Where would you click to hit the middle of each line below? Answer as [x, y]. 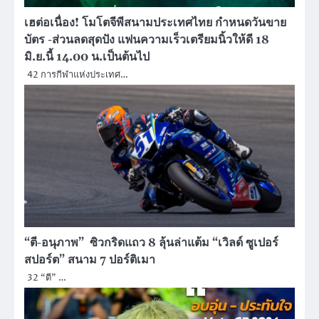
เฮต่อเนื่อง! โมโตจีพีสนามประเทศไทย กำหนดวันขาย [155, 23]
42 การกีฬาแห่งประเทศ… [78, 75]
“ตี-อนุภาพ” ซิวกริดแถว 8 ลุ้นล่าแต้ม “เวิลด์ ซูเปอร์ [151, 243]
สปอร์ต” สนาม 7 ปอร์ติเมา [90, 260]
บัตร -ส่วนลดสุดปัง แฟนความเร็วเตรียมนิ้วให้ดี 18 [147, 40]
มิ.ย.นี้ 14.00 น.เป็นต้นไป [87, 57]
